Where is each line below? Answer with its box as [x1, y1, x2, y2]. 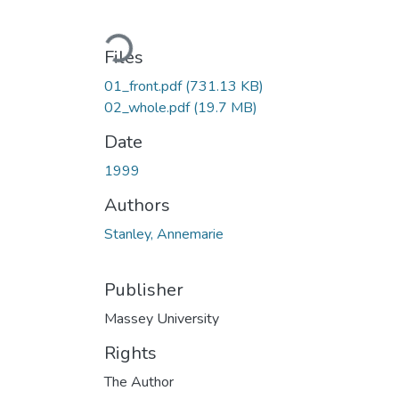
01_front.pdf [104, 76, 185, 96]
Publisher [104, 277, 183, 302]
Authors [104, 192, 170, 217]
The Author [104, 371, 174, 392]
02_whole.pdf [104, 97, 193, 118]
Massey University [104, 308, 219, 329]
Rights [104, 340, 157, 365]
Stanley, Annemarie [104, 224, 224, 244]
